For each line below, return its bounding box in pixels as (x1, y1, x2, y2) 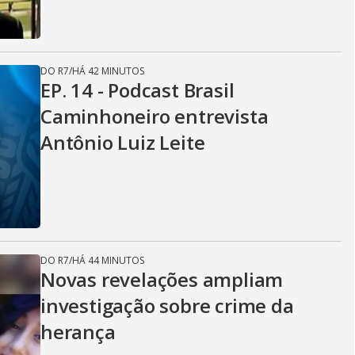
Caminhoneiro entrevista (40, 103, 269, 129)
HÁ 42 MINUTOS (72, 64, 144, 78)
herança (40, 319, 116, 345)
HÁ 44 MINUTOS (72, 254, 144, 267)
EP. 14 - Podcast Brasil (40, 77, 235, 103)
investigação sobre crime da (40, 292, 294, 319)
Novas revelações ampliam (40, 266, 284, 292)
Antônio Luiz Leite (40, 129, 205, 155)
